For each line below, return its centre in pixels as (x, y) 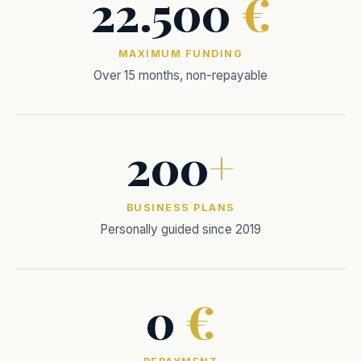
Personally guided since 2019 (180, 229)
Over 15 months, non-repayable (180, 75)
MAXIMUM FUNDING (180, 54)
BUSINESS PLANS (180, 207)
